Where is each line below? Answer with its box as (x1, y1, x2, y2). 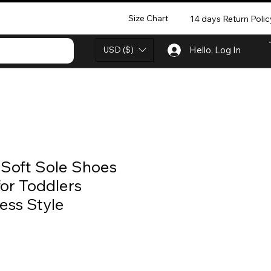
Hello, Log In (189, 44, 241, 56)
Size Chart (128, 12, 168, 24)
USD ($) (103, 44, 134, 55)
